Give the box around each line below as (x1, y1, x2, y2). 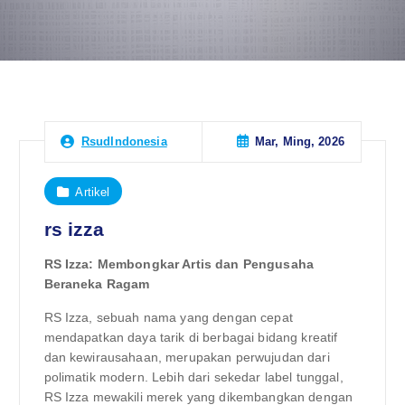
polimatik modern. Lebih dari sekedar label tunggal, (43, 369, 344, 384)
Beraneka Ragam (43, 277, 150, 292)
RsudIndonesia (80, 135, 167, 149)
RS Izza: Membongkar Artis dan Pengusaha (43, 257, 314, 272)
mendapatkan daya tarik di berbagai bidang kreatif (43, 329, 338, 344)
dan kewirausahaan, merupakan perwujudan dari (43, 349, 330, 364)
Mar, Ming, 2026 (254, 135, 344, 149)
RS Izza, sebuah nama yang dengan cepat (43, 309, 293, 325)
